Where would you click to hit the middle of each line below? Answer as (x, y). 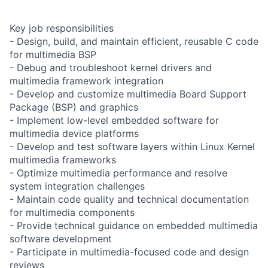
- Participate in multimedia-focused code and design (129, 252)
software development (61, 238)
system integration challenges (77, 186)
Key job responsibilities (62, 28)
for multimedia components (72, 212)
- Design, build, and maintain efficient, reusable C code (134, 41)
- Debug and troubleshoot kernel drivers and (111, 67)
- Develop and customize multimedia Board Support (128, 94)
